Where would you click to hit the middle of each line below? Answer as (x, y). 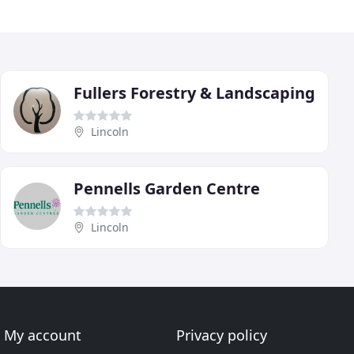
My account (43, 335)
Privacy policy (221, 335)
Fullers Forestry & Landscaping (194, 92)
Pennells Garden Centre (167, 188)
